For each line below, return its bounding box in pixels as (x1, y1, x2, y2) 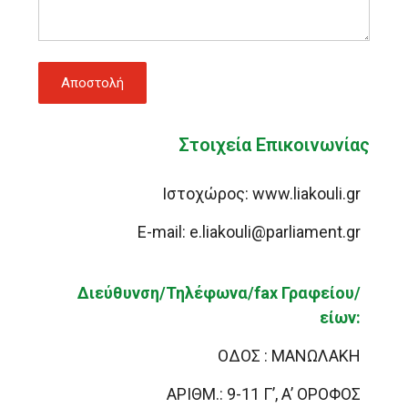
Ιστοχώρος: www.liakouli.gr (162, 184, 362, 204)
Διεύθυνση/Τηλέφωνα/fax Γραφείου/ (77, 283, 362, 303)
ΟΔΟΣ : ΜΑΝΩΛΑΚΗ (218, 346, 362, 366)
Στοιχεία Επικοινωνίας (178, 134, 371, 157)
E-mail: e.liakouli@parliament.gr (138, 222, 362, 242)
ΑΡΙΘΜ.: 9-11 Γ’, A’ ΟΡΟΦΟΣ (167, 384, 362, 404)
